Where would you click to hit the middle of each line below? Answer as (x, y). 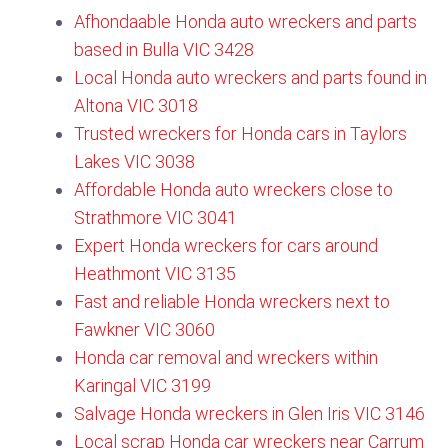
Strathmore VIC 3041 (155, 217)
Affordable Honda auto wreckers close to (233, 189)
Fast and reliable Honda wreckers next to (232, 301)
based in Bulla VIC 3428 (164, 49)
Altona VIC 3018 (136, 105)
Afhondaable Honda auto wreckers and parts (245, 21)
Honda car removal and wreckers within (226, 357)
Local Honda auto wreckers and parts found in (250, 77)
